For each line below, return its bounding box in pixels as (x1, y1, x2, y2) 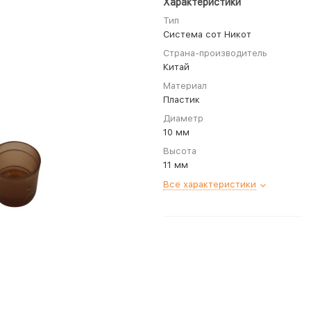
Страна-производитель (163, 48, 267, 58)
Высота (163, 146, 196, 156)
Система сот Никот (163, 29, 251, 40)
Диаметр (163, 113, 203, 124)
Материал (163, 81, 207, 91)
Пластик (163, 94, 200, 105)
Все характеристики (163, 179, 256, 190)
